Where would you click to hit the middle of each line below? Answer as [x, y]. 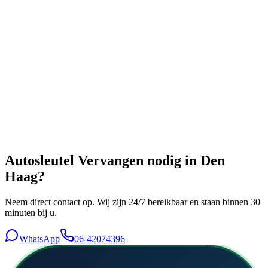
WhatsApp [39, 239]
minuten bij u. [31, 212]
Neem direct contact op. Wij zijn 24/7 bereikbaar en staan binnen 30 [133, 202]
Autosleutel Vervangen [74, 161]
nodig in [172, 161]
